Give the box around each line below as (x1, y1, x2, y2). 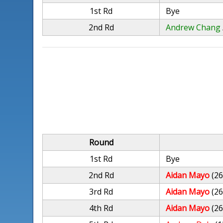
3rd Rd (89, 186, 113, 197)
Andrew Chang (166, 22, 221, 33)
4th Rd (89, 203, 113, 214)
